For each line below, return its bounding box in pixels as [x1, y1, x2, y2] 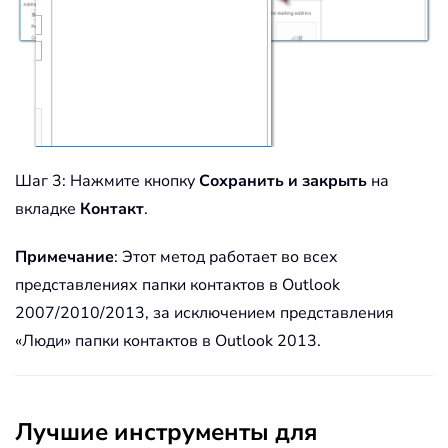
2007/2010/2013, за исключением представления [15, 302, 394, 325]
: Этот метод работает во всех [114, 246, 338, 269]
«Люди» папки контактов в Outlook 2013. [15, 330, 321, 353]
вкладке [15, 198, 80, 221]
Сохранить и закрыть [199, 170, 367, 193]
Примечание [15, 246, 114, 269]
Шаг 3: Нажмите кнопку [15, 170, 199, 193]
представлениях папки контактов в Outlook [15, 274, 340, 297]
